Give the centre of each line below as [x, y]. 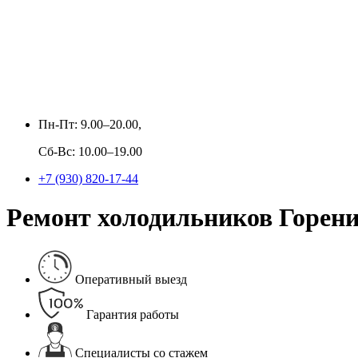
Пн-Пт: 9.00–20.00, [90, 124]
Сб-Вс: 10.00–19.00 [90, 151]
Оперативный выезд [131, 279]
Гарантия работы [133, 314]
